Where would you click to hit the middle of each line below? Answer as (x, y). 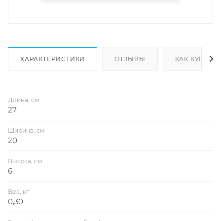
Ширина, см (26, 130)
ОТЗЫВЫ (130, 59)
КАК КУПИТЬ (197, 59)
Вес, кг (18, 191)
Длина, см (24, 100)
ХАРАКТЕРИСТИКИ (53, 59)
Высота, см (25, 161)
